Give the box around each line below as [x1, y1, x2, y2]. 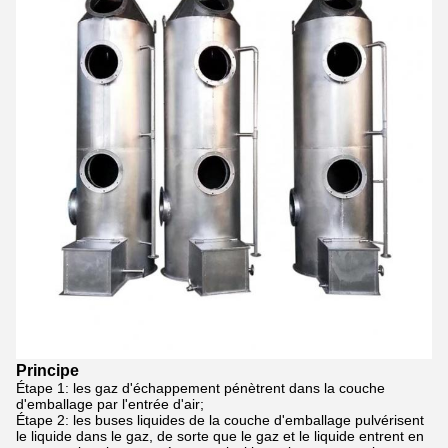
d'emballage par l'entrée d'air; [16, 396, 204, 412]
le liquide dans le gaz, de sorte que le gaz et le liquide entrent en [16, 428, 424, 444]
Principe [16, 362, 79, 379]
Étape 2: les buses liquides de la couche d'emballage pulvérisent [16, 412, 424, 428]
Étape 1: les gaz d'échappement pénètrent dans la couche [16, 380, 385, 396]
